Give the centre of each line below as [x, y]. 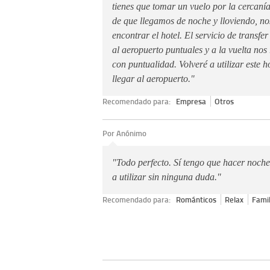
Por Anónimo [124, 133]
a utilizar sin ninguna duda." [167, 177]
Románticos [196, 200]
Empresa [191, 101]
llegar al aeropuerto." [153, 78]
